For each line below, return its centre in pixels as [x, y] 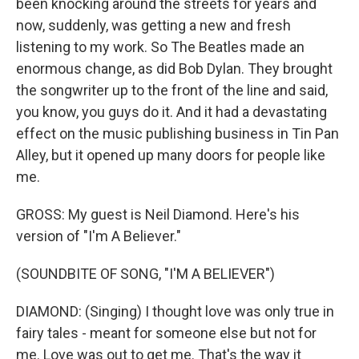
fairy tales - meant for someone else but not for [166, 333]
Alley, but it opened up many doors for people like [171, 155]
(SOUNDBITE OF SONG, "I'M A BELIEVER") [145, 274]
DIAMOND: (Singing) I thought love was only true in [175, 311]
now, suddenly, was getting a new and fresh [153, 25]
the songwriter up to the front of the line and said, [172, 90]
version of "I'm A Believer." [99, 236]
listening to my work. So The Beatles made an [160, 47]
